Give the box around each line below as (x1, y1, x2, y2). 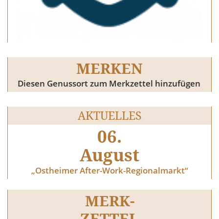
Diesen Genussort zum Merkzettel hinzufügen (18, 78, 200, 89)
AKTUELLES (77, 108, 142, 124)
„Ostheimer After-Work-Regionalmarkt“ (31, 165, 188, 176)
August (80, 143, 139, 167)
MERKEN (76, 58, 143, 79)
